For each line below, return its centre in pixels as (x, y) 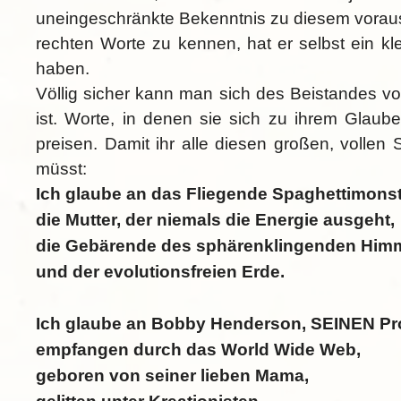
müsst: (61, 169)
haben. (65, 69)
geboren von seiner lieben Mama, (172, 376)
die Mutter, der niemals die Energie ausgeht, (215, 220)
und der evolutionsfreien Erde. (160, 272)
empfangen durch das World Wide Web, (198, 350)
